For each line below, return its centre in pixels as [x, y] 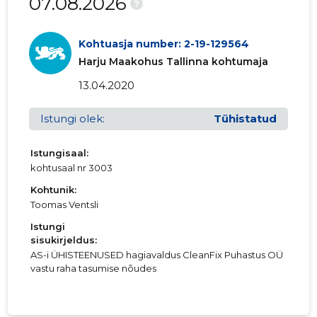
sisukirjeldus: [64, 240]
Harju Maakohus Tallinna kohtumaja [174, 62]
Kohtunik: [54, 190]
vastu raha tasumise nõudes [94, 269]
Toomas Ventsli [65, 205]
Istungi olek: [73, 119]
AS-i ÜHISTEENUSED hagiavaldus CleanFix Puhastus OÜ [157, 255]
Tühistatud [245, 119]
